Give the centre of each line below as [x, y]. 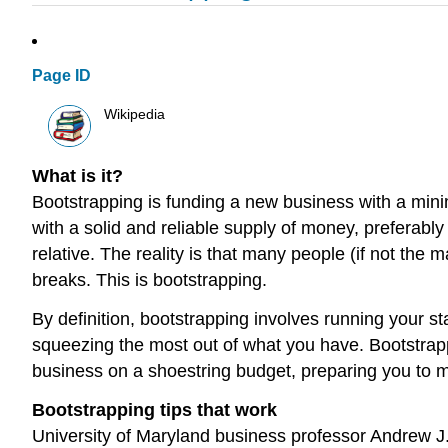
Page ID [61, 76]
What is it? [77, 176]
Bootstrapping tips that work [154, 409]
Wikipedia [135, 114]
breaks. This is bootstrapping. [149, 280]
